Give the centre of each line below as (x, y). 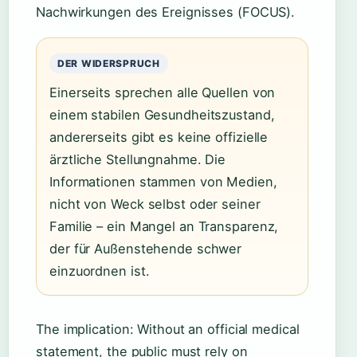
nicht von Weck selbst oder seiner (155, 204)
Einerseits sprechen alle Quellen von (163, 92)
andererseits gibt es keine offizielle (159, 137)
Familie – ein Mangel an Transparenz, (164, 226)
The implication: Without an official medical (168, 329)
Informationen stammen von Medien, (163, 182)
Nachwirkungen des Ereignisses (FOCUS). (166, 12)
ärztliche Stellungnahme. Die (138, 159)
